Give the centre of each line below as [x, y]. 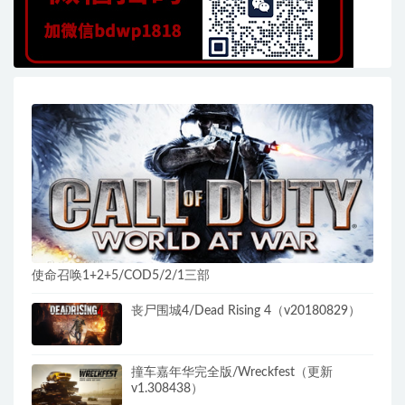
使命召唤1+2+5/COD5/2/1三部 [121, 276]
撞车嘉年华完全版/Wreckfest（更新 [232, 373]
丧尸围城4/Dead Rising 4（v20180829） [246, 311]
